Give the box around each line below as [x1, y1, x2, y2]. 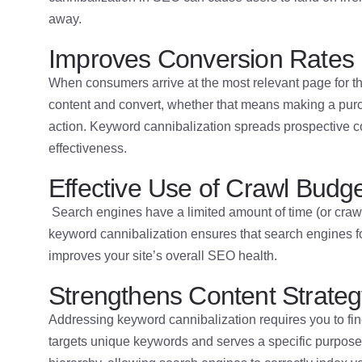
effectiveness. [48, 141, 127, 156]
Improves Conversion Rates [48, 44, 354, 74]
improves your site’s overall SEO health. [48, 249, 277, 263]
